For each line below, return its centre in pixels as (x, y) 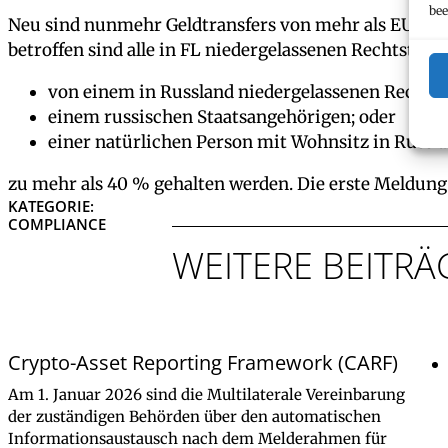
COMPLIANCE (57, 223)
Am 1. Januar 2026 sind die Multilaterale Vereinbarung (206, 394)
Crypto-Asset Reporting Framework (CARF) (203, 361)
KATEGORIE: (51, 205)
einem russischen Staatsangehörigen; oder (222, 116)
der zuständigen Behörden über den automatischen (194, 416)
